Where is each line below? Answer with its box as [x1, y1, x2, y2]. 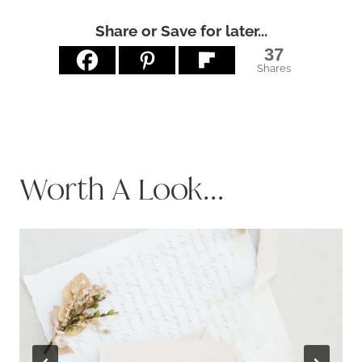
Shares [256, 61, 291, 75]
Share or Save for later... [95, 22, 267, 40]
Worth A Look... [19, 170, 224, 209]
